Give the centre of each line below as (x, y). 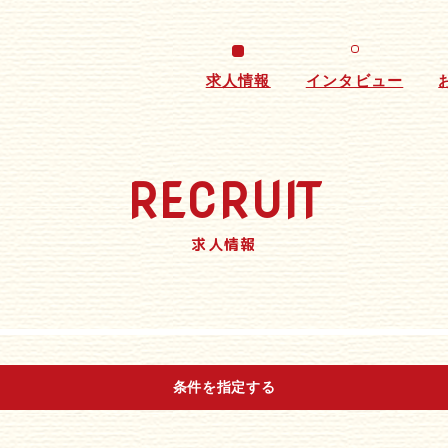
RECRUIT (224, 201)
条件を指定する (224, 387)
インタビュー (354, 81)
